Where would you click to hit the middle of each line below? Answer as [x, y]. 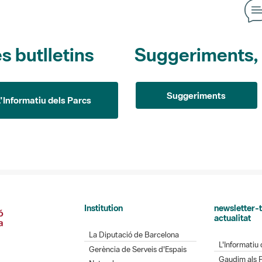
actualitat [232, 218]
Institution [104, 208]
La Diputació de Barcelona [134, 235]
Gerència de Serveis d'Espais [138, 249]
